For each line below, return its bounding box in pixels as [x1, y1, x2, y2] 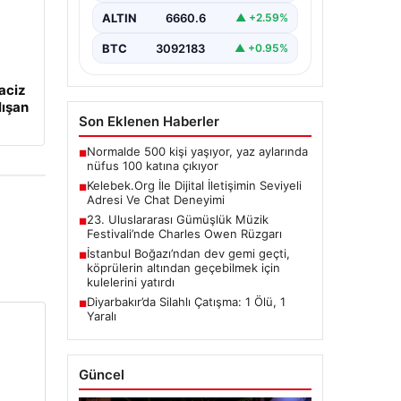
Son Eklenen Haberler [78, 112, 219, 130]
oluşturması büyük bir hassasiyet [98, 2, 282, 17]
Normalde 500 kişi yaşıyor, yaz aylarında [86, 143, 308, 158]
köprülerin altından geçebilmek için [86, 260, 280, 275]
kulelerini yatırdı [86, 274, 175, 289]
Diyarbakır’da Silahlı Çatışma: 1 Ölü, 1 [86, 294, 286, 309]
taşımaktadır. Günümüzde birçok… [98, 16, 288, 31]
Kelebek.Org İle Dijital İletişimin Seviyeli [86, 177, 302, 192]
